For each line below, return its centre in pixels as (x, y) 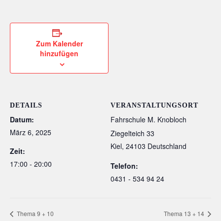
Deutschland (167, 146)
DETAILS (26, 106)
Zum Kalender (59, 44)
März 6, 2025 (31, 132)
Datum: (22, 120)
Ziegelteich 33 (132, 133)
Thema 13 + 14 (185, 214)
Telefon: (124, 166)
